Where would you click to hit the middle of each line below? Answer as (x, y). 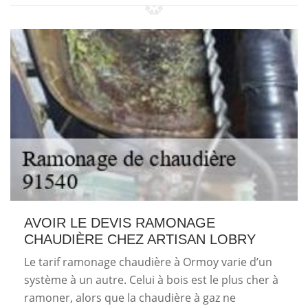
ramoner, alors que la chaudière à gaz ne (130, 297)
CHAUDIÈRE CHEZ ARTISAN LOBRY (140, 239)
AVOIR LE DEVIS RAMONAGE (120, 222)
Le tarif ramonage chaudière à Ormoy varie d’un (148, 262)
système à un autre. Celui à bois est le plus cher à (151, 279)
